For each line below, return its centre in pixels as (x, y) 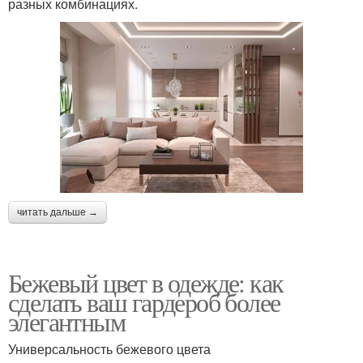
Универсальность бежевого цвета (109, 348)
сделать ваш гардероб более (144, 301)
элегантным (66, 321)
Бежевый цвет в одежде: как (146, 282)
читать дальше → (58, 212)
